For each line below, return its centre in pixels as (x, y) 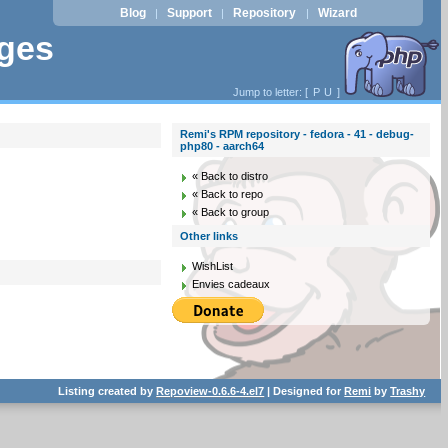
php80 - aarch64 (222, 146)
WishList (213, 266)
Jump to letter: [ (271, 92)
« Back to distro (230, 176)
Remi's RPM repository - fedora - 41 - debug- (297, 134)
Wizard (337, 13)
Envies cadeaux (231, 284)
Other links (209, 236)
